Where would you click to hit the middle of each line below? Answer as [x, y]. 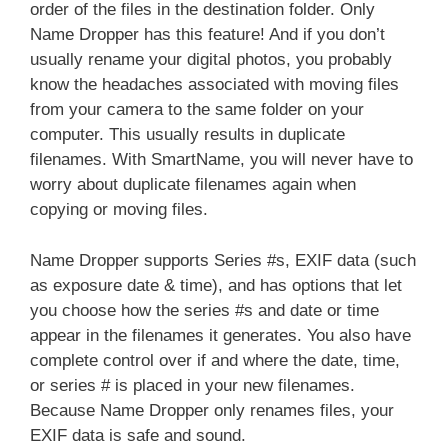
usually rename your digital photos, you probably [211, 59]
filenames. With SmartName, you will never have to [221, 159]
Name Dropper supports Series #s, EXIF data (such [223, 260]
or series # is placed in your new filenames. [192, 385]
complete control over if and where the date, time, [215, 360]
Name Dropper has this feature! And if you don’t [207, 34]
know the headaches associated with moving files [214, 84]
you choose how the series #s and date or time [204, 310]
